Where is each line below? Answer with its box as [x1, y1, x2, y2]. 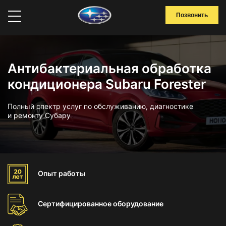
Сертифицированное [38, 199, 113, 208]
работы [59, 169, 85, 178]
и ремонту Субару [8, 111, 71, 120]
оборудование [113, 199, 163, 208]
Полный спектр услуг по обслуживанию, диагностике [8, 102, 193, 110]
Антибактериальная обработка [8, 61, 211, 76]
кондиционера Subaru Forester [8, 76, 206, 92]
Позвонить [176, 12, 208, 19]
